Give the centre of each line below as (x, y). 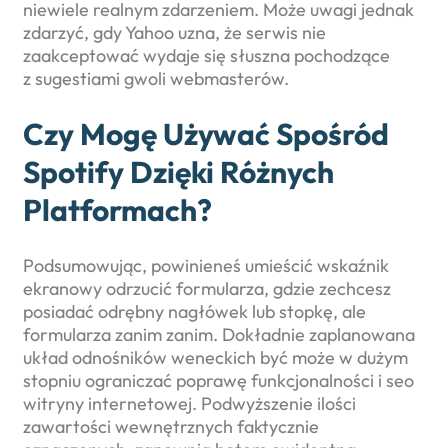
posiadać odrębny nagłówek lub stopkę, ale (194, 312)
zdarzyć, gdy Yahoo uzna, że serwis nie (174, 33)
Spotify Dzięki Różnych (178, 172)
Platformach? (117, 210)
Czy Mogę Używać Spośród (206, 134)
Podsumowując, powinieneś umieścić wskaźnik (206, 266)
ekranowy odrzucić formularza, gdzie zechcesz (207, 289)
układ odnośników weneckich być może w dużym (215, 358)
